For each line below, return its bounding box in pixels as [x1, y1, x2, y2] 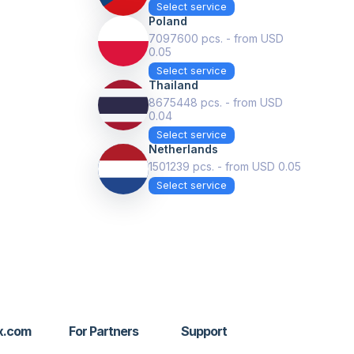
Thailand [149, 78, 198, 92]
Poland [149, 14, 187, 28]
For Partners [69, 323, 139, 339]
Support [181, 323, 228, 339]
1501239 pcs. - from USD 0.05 [149, 160, 301, 173]
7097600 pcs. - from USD [149, 32, 284, 45]
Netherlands [149, 142, 218, 156]
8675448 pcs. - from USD [149, 96, 283, 109]
